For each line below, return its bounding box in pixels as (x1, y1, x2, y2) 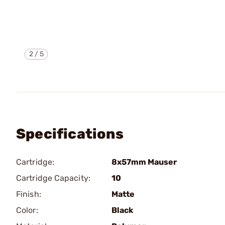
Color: (16, 205, 38, 215)
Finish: (16, 189, 41, 199)
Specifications (16, 126, 124, 142)
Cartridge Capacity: (16, 173, 90, 183)
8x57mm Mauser (111, 157, 177, 167)
